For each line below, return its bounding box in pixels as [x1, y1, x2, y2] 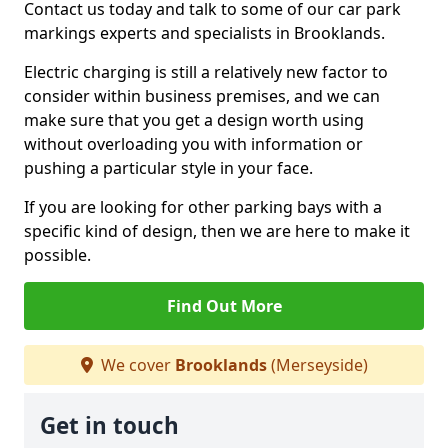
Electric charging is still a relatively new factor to [24, 61, 388, 83]
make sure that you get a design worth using [24, 109, 364, 131]
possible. [24, 244, 91, 266]
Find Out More [166, 295, 282, 317]
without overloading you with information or [24, 133, 363, 155]
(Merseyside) [266, 354, 368, 376]
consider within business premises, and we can [24, 85, 380, 107]
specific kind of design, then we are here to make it [24, 220, 410, 242]
